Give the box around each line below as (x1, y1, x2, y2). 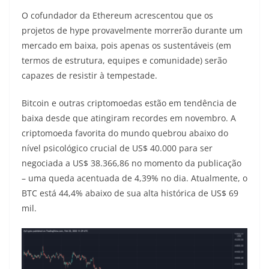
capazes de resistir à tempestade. (22, 70, 157, 82)
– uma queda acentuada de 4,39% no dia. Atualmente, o (22, 172, 247, 184)
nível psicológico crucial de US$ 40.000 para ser (22, 142, 213, 154)
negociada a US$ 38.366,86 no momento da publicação (22, 157, 241, 169)
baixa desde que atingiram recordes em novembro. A (22, 112, 236, 124)
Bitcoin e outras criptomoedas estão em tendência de (22, 97, 237, 109)
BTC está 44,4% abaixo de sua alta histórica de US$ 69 (22, 187, 238, 199)
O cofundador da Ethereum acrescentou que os (22, 10, 213, 22)
